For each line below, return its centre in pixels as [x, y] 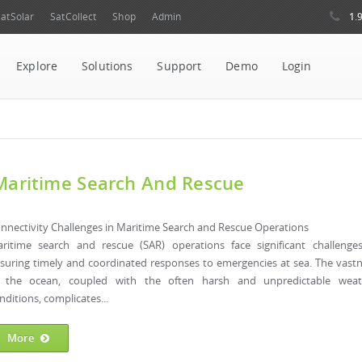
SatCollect [74, 17]
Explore [37, 66]
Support [179, 66]
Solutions [107, 66]
